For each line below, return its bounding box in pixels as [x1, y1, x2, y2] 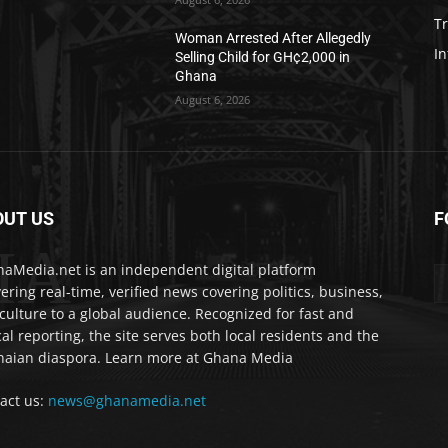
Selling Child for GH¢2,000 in [175, 49, 351, 66]
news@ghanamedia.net [48, 391, 206, 411]
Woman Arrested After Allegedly [175, 30, 372, 47]
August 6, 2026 [175, 92, 251, 108]
